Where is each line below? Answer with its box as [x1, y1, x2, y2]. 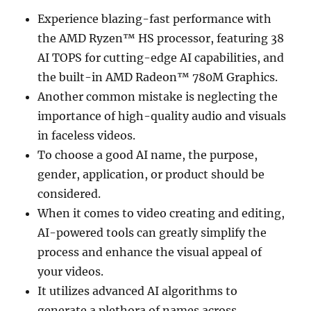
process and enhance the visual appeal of [37, 244, 262, 259]
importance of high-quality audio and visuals [37, 108, 287, 123]
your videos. [37, 264, 104, 278]
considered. [37, 186, 101, 201]
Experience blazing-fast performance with [37, 11, 272, 26]
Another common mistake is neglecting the [37, 89, 278, 103]
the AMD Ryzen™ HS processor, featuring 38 [37, 31, 285, 45]
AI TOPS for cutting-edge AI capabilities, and [37, 50, 285, 65]
